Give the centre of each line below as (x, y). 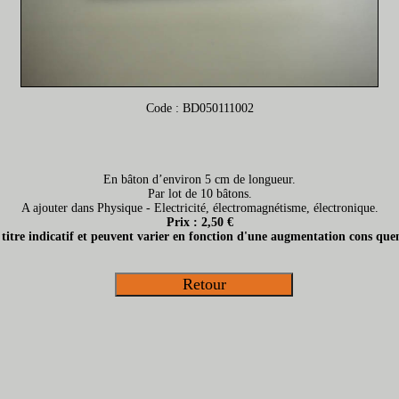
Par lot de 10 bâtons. (199, 193)
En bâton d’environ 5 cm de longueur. (199, 179)
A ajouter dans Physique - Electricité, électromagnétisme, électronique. (199, 208)
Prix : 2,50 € (199, 222)
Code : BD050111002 (199, 108)
